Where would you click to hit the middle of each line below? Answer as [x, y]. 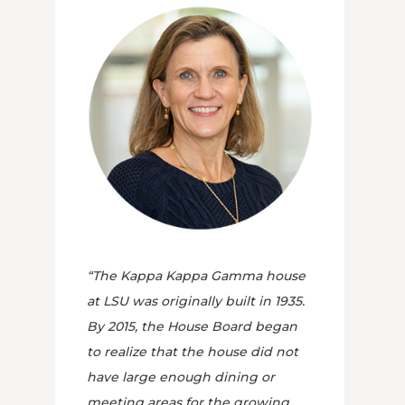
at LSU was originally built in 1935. [195, 301]
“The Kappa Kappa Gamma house [196, 276]
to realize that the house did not [192, 352]
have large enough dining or [180, 377]
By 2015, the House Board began [192, 326]
